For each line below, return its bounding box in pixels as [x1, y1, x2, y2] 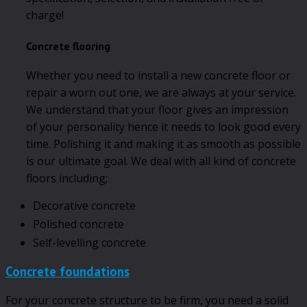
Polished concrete [33, 217, 124, 232]
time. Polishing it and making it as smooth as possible [26, 136, 301, 152]
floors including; [26, 171, 108, 186]
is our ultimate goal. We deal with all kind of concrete [26, 153, 296, 169]
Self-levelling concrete [33, 235, 146, 251]
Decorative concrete [33, 198, 136, 214]
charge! [26, 8, 64, 23]
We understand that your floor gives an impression [26, 102, 288, 118]
